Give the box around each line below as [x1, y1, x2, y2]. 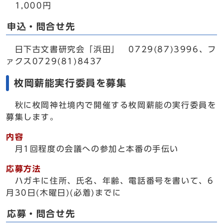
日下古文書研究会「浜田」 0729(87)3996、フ [6, 45, 217, 53]
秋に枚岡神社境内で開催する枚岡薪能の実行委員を [6, 101, 217, 109]
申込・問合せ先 [7, 22, 76, 31]
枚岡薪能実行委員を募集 [14, 78, 127, 88]
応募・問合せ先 [7, 210, 76, 218]
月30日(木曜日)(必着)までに [6, 189, 121, 197]
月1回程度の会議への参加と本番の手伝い [6, 145, 179, 153]
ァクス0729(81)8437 [6, 57, 103, 65]
